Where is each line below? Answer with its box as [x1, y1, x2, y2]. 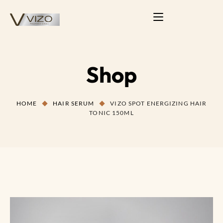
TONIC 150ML [89, 109, 134, 117]
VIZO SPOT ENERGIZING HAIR [110, 100, 207, 108]
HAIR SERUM [53, 100, 95, 108]
